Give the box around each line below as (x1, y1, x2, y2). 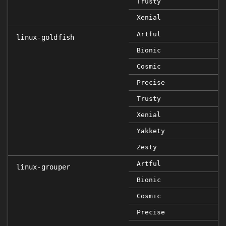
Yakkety (137, 127, 165, 135)
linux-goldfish (16, 33, 75, 41)
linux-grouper (16, 163, 71, 171)
